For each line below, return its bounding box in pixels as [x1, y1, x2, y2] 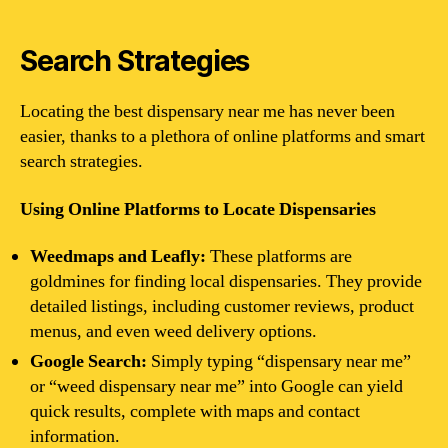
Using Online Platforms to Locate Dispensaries [20, 197, 376, 221]
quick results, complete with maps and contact [30, 400, 360, 423]
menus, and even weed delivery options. [30, 320, 317, 343]
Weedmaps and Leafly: [30, 245, 206, 268]
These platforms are [206, 245, 352, 268]
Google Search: [30, 350, 147, 373]
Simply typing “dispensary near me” [147, 350, 411, 373]
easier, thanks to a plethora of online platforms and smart [20, 125, 425, 148]
